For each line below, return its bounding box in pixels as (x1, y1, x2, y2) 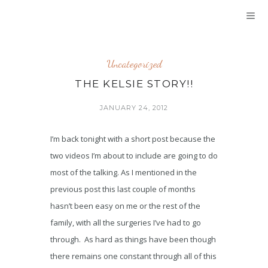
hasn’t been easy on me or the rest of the (50, 200, 200, 211)
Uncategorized (106, 57, 162, 70)
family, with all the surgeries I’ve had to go (50, 217, 201, 228)
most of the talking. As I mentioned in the (50, 167, 197, 178)
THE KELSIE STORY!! (75, 78, 193, 90)
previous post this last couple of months (50, 184, 196, 194)
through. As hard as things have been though (50, 234, 216, 245)
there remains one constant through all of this (50, 251, 217, 261)
